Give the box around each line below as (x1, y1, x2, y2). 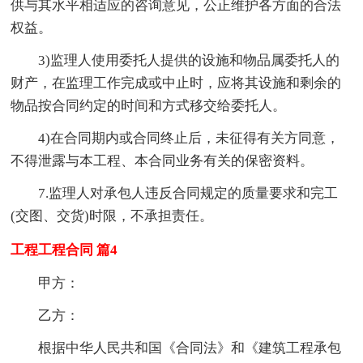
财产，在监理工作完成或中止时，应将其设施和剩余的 (11, 75, 342, 92)
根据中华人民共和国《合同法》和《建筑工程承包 (38, 340, 342, 357)
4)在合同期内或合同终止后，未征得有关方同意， (38, 130, 340, 147)
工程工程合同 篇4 (11, 242, 118, 258)
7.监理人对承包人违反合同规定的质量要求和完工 (38, 186, 339, 202)
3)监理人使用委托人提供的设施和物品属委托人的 (38, 53, 340, 69)
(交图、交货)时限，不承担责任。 (11, 208, 214, 224)
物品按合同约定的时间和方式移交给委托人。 (11, 98, 287, 114)
